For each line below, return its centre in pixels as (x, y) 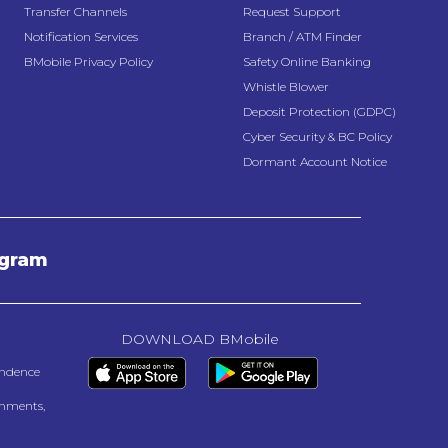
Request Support (292, 11)
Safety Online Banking (307, 61)
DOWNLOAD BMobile (199, 338)
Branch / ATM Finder (302, 36)
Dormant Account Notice (315, 161)
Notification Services (81, 36)
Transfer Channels (75, 11)
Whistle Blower (286, 86)
